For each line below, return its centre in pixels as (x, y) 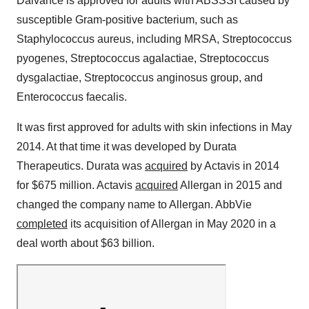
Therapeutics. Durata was (81, 166)
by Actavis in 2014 (233, 166)
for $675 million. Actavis (76, 186)
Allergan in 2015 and (230, 186)
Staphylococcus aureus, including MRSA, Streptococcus (154, 39)
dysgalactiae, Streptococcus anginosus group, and (140, 78)
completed (42, 224)
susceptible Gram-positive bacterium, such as (127, 20)
